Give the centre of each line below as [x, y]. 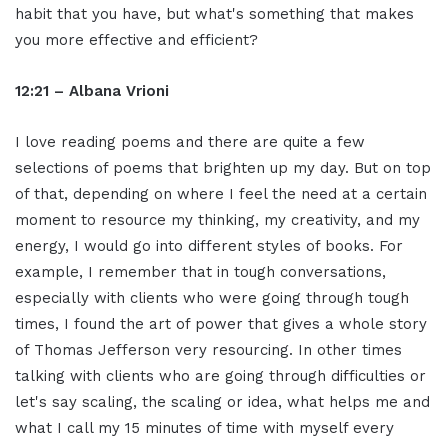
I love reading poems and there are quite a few [190, 142]
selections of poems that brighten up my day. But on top [223, 168]
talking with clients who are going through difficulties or [220, 376]
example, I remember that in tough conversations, [200, 272]
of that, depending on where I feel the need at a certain [221, 194]
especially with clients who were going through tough [212, 298]
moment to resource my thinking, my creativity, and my [217, 220]
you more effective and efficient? [136, 40]
